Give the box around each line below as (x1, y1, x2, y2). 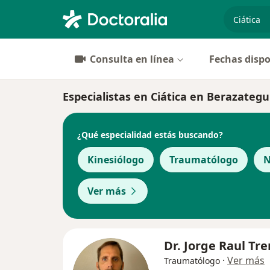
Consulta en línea (90, 52, 174, 66)
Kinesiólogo (87, 153, 144, 166)
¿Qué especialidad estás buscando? (77, 128, 223, 140)
